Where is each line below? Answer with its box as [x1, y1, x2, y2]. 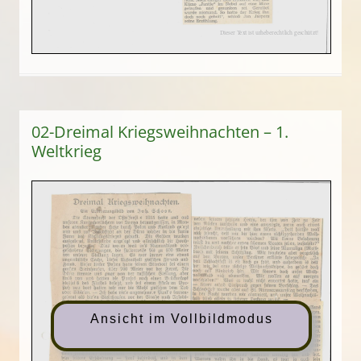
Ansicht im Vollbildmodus [89, 312, 273, 326]
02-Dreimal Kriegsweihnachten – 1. [31, 121, 288, 143]
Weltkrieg [31, 140, 102, 163]
